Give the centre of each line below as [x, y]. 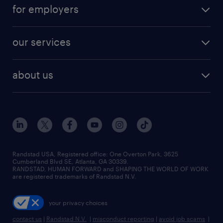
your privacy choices [78, 202]
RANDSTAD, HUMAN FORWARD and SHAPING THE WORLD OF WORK [111, 169]
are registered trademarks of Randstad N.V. [74, 176]
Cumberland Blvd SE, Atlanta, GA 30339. [70, 162]
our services [42, 42]
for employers [46, 9]
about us [33, 75]
